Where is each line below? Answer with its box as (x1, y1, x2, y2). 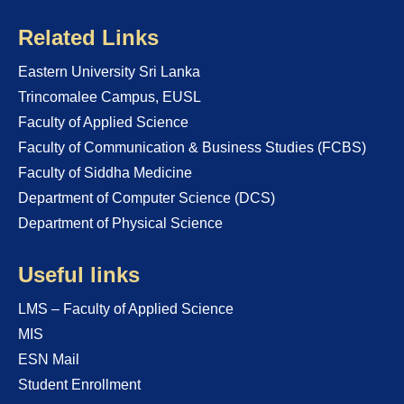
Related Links (18, 25, 159, 50)
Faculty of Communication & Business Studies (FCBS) (18, 140, 366, 155)
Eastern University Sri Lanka (18, 64, 200, 79)
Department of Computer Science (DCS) (18, 190, 275, 206)
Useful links (18, 262, 140, 287)
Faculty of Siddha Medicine (18, 165, 192, 180)
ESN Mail (18, 352, 79, 367)
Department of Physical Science (18, 216, 223, 231)
